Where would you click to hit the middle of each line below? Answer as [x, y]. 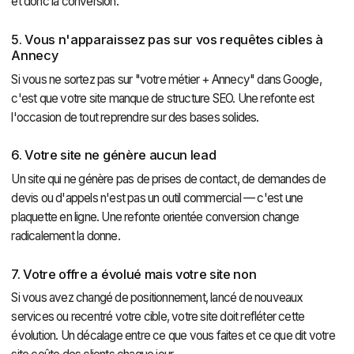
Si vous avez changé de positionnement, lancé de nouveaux [157, 298]
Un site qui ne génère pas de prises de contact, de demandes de [168, 179]
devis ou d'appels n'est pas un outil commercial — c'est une [157, 198]
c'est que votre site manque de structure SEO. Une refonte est [163, 98]
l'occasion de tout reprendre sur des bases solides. [135, 117]
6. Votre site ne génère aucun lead [114, 155]
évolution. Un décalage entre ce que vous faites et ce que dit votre [173, 336]
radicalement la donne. [66, 236]
